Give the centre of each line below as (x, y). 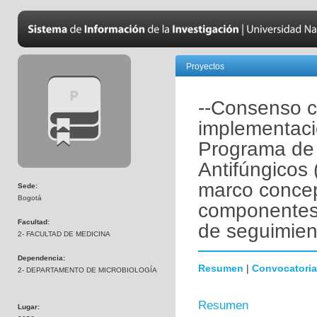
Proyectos (205, 67)
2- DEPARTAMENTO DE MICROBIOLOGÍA (87, 270)
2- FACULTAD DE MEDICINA (64, 234)
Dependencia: (41, 258)
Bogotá (30, 198)
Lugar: (29, 307)
